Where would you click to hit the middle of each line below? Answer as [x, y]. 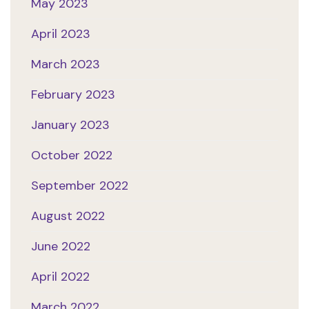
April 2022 [60, 277]
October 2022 [72, 156]
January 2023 [70, 125]
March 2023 [66, 64]
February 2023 [73, 95]
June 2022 [61, 247]
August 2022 [68, 216]
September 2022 [80, 186]
